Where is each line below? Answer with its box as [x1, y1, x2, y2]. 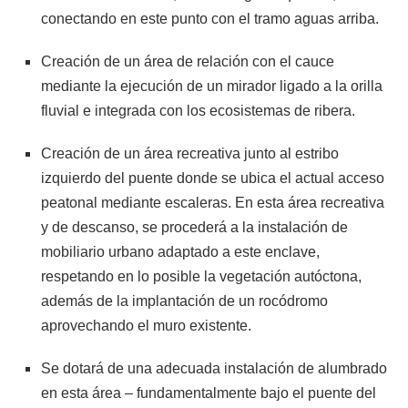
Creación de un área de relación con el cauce [41, 53, 334, 69]
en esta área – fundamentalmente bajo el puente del [41, 384, 376, 401]
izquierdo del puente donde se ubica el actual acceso [41, 169, 384, 186]
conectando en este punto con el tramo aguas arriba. [41, 10, 379, 26]
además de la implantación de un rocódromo [41, 292, 328, 309]
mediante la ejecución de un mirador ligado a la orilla [41, 77, 382, 94]
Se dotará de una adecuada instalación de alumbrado [41, 360, 387, 376]
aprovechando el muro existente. [41, 317, 251, 333]
